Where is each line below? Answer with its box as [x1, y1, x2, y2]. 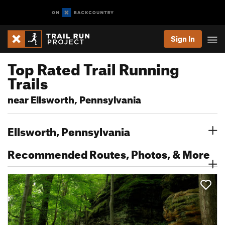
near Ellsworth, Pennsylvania [8, 90, 141, 106]
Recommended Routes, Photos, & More [8, 144, 210, 161]
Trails [8, 69, 48, 93]
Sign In [171, 34, 195, 43]
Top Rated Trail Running [8, 55, 179, 79]
